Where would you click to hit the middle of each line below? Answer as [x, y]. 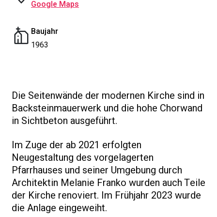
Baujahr [45, 31]
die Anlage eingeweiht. [59, 208]
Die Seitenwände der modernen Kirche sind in [108, 96]
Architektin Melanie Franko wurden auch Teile [108, 183]
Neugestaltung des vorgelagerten [83, 158]
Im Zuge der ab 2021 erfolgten [77, 145]
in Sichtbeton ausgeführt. [64, 121]
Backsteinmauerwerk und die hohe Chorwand [107, 108]
